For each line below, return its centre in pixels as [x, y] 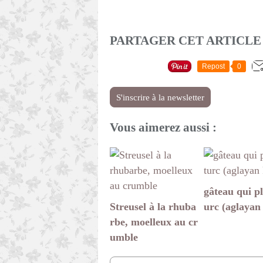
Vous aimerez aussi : [163, 128]
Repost [213, 67]
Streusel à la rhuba [153, 207]
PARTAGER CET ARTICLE [186, 41]
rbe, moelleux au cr [154, 222]
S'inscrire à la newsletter [160, 98]
